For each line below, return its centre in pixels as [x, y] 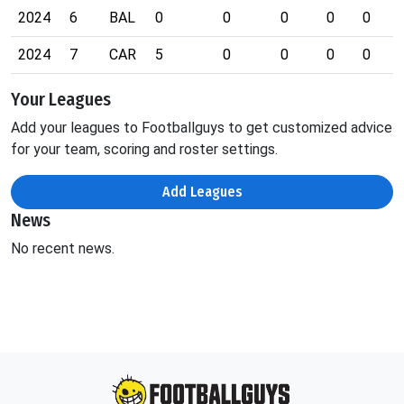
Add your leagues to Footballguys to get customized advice [202, 128]
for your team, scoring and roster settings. [144, 150]
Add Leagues [202, 192]
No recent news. [63, 249]
